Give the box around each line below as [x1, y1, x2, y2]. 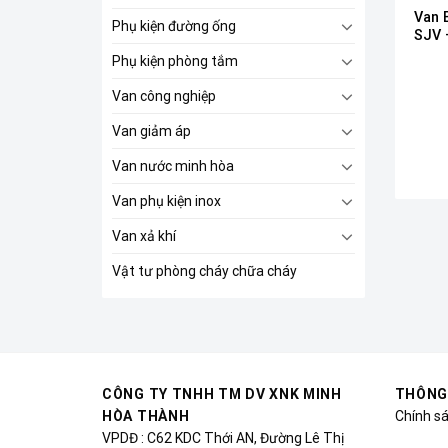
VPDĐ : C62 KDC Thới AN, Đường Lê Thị [102, 430, 344, 446]
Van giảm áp [112, 123, 191, 139]
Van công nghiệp [112, 88, 216, 104]
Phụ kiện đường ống [112, 18, 236, 34]
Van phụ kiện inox [112, 193, 221, 209]
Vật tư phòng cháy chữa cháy [112, 263, 297, 279]
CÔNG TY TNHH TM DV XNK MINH [102, 386, 342, 402]
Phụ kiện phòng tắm [112, 53, 238, 69]
